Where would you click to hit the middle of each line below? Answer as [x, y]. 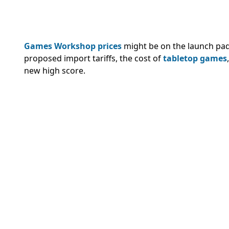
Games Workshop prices [73, 46]
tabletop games [195, 59]
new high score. [56, 71]
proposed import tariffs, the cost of [94, 59]
